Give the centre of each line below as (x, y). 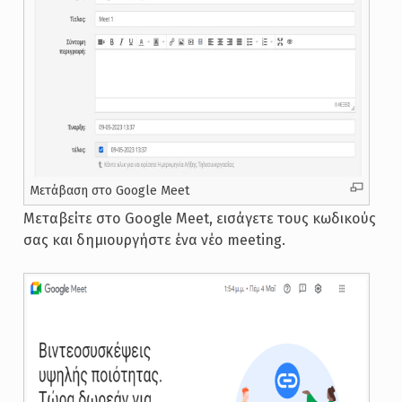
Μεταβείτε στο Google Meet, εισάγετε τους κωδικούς (199, 218)
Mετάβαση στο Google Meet (109, 191)
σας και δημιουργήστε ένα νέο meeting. (154, 240)
